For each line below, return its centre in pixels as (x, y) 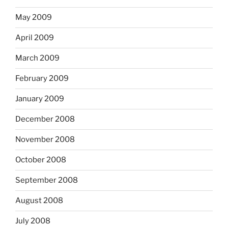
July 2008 (33, 221)
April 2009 (35, 38)
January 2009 (40, 99)
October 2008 (41, 160)
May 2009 (34, 18)
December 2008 (45, 119)
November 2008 (45, 140)
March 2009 (37, 58)
